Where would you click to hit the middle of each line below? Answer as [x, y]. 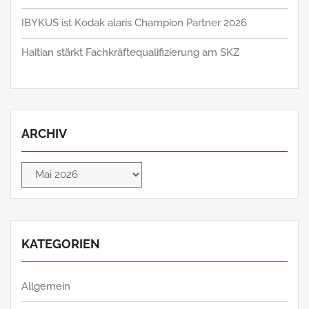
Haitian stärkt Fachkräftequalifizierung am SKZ [130, 53]
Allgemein [46, 286]
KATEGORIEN [61, 243]
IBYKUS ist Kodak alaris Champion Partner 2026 [134, 23]
